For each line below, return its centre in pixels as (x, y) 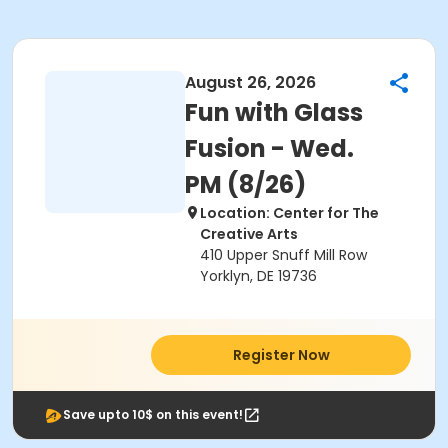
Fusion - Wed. (269, 148)
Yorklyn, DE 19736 (258, 276)
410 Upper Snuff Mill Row (283, 255)
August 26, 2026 (250, 82)
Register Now (281, 355)
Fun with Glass (274, 112)
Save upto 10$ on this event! (153, 414)
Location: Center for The (289, 213)
